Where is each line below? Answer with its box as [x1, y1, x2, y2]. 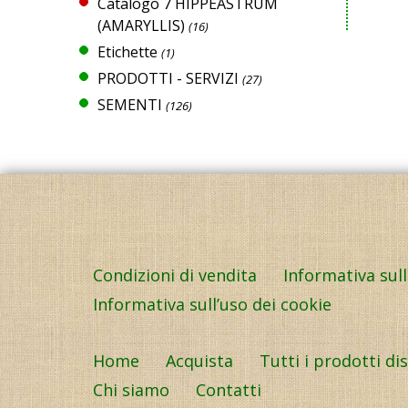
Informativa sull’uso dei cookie [93, 293, 331, 315]
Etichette [97, 41, 158, 62]
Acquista [166, 350, 233, 372]
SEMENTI [97, 94, 162, 115]
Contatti [196, 379, 261, 401]
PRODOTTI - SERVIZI [97, 67, 239, 88]
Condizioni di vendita [93, 264, 257, 286]
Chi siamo [93, 379, 169, 401]
